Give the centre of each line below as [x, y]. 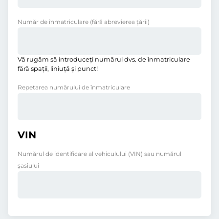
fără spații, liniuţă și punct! [58, 69]
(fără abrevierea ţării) [120, 22]
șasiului [28, 165]
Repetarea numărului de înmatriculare [74, 87]
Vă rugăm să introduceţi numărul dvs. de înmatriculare [104, 59]
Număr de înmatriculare [54, 22]
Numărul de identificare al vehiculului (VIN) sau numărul [99, 154]
